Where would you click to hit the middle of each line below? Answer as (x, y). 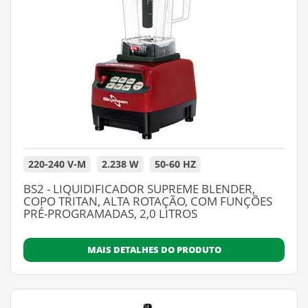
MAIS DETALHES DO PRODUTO (154, 250)
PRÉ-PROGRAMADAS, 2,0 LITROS (110, 213)
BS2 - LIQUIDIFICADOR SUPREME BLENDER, (139, 189)
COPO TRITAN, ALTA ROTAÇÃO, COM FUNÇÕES (148, 201)
